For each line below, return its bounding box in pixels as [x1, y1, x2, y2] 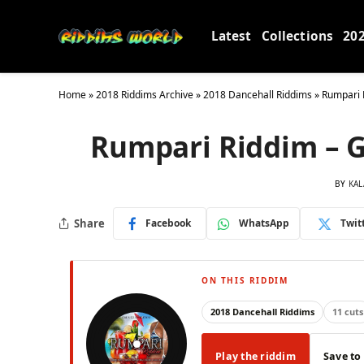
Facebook [145, 216, 191, 230]
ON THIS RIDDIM [201, 275, 288, 286]
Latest [210, 27, 252, 45]
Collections [261, 27, 334, 45]
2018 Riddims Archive [96, 88, 193, 102]
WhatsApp [238, 216, 289, 230]
